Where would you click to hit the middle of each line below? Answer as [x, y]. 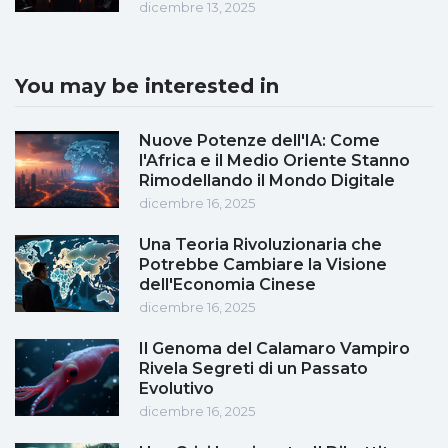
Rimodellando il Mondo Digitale [267, 181]
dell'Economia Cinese [227, 285]
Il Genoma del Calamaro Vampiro [274, 349]
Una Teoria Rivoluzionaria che [260, 245]
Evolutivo [176, 389]
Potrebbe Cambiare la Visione [263, 265]
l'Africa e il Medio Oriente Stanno [274, 161]
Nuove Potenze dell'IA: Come [259, 141]
